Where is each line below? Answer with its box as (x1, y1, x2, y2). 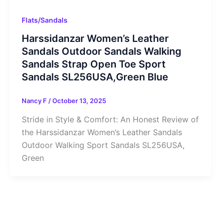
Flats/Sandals (21, 15, 68, 24)
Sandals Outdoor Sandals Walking (21, 45, 182, 58)
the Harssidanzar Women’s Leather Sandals (21, 127, 182, 138)
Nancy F (21, 97, 48, 105)
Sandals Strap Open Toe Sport (21, 58, 166, 71)
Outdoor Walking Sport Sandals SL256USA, (21, 140, 184, 150)
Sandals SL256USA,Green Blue (21, 71, 168, 83)
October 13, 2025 (52, 97, 106, 105)
